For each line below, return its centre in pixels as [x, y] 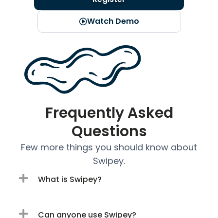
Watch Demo [113, 21]
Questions [109, 131]
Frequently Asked [109, 113]
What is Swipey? [70, 179]
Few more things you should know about [109, 147]
